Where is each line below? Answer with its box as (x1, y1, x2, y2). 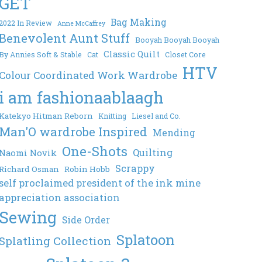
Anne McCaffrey (57, 19, 106, 28)
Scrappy (115, 162, 156, 175)
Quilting (133, 146, 173, 159)
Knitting (98, 111, 127, 121)
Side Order (62, 214, 111, 226)
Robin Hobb (64, 164, 111, 175)
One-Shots (62, 142, 128, 160)
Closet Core (165, 50, 206, 60)
